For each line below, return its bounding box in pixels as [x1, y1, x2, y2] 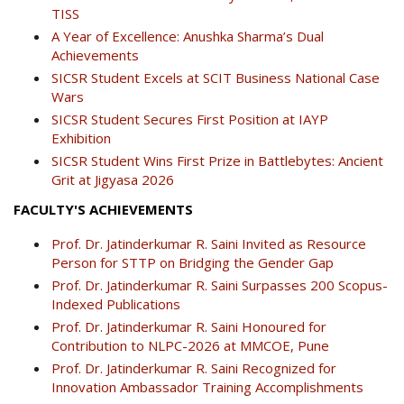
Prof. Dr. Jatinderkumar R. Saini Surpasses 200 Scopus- [51, 275, 388, 294]
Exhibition [51, 128, 111, 147]
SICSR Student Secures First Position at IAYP [51, 109, 328, 128]
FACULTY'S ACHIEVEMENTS [14, 199, 193, 218]
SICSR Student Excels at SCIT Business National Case [51, 68, 380, 87]
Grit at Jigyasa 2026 [51, 170, 174, 188]
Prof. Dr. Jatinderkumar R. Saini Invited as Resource [51, 234, 366, 252]
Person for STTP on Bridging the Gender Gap [51, 252, 334, 271]
